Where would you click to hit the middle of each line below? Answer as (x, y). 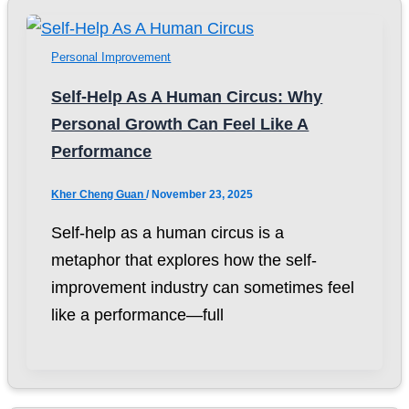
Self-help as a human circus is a (168, 232)
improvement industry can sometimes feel (203, 287)
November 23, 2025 (203, 194)
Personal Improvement (111, 57)
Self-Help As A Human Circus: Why (187, 96)
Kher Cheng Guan (99, 194)
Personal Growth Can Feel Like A (180, 123)
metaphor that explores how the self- (184, 259)
